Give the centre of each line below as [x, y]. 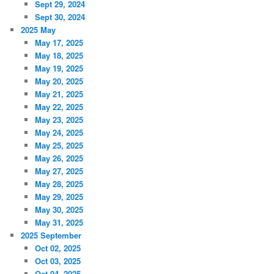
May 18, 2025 [59, 56]
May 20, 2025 [59, 81]
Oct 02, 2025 [57, 248]
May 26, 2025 [59, 158]
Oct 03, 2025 [57, 261]
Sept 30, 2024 [60, 17]
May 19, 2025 [59, 68]
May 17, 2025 [59, 43]
